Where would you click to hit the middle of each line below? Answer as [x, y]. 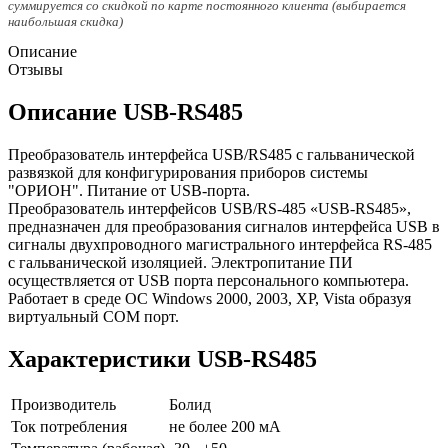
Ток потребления [69, 426]
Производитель [63, 404]
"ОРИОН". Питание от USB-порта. [129, 190]
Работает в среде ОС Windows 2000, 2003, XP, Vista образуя [209, 298]
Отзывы [35, 69]
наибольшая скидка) [65, 21]
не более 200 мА [225, 426]
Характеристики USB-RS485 [162, 358]
